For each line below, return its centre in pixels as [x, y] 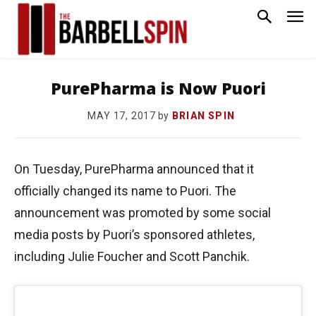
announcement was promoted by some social [142, 213]
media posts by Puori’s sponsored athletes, [134, 235]
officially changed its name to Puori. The [125, 191]
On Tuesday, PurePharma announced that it [134, 169]
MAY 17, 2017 [122, 116]
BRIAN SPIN [203, 115]
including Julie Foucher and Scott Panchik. [132, 257]
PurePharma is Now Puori [158, 88]
